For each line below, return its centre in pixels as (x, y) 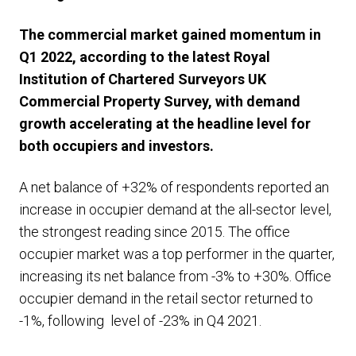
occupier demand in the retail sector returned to (166, 298)
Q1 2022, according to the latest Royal (145, 57)
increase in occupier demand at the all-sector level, (175, 209)
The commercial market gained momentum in (170, 35)
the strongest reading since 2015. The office (155, 232)
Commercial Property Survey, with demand (160, 101)
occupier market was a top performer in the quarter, (177, 254)
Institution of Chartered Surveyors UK (143, 79)
